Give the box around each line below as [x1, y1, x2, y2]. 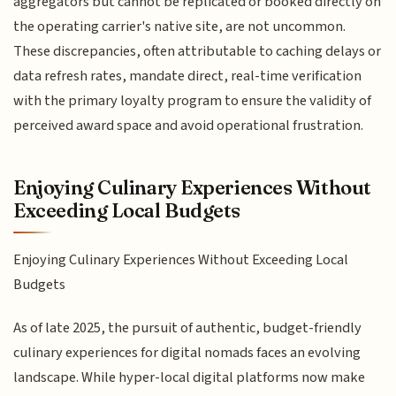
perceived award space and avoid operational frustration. [13, 115, 364, 137]
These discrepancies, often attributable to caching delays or [13, 41, 382, 63]
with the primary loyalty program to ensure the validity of [13, 90, 372, 112]
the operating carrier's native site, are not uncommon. [13, 16, 346, 38]
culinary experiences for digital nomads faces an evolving [13, 341, 362, 363]
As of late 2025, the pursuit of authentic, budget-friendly [13, 316, 362, 339]
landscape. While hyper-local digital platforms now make [13, 366, 366, 388]
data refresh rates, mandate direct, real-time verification [13, 65, 362, 88]
